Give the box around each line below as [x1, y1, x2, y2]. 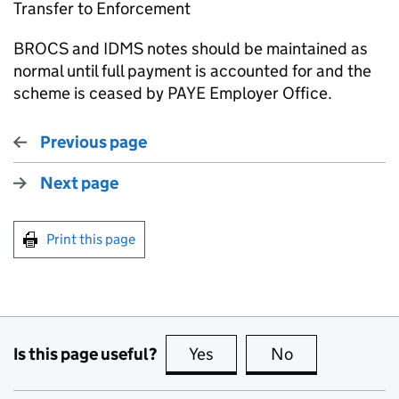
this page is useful [217, 344, 347, 364]
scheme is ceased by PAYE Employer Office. [13, 83, 332, 103]
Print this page [46, 231, 135, 248]
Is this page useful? [13, 343, 157, 364]
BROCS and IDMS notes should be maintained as [13, 38, 368, 59]
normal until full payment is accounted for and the [13, 61, 371, 81]
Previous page [40, 132, 147, 152]
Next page [40, 173, 118, 193]
